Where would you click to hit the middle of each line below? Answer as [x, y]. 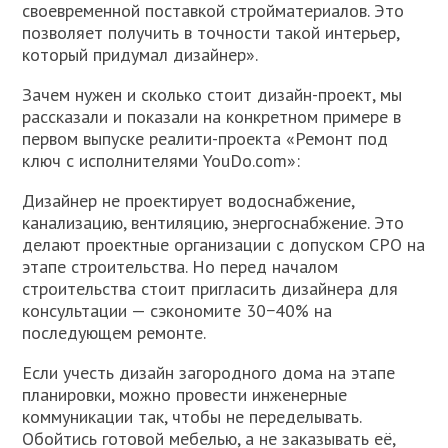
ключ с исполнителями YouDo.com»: [161, 160]
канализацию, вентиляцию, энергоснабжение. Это [213, 222]
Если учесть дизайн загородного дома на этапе [209, 372]
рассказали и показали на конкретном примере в [212, 116]
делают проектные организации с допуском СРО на [224, 244]
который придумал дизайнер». [140, 54]
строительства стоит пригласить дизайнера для [210, 288]
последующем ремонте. [114, 332]
